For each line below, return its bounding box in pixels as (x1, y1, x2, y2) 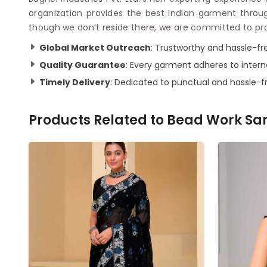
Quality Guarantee (39, 58, 126, 71)
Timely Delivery (39, 76, 110, 88)
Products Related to (29, 110, 167, 129)
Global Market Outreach (39, 41, 151, 54)
